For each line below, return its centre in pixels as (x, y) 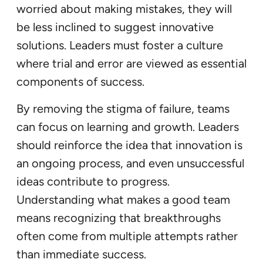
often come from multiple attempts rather (127, 236)
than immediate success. (81, 254)
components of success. (80, 82)
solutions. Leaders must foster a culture (120, 45)
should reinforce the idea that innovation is (129, 145)
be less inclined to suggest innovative (115, 27)
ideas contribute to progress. (93, 182)
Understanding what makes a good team (123, 200)
